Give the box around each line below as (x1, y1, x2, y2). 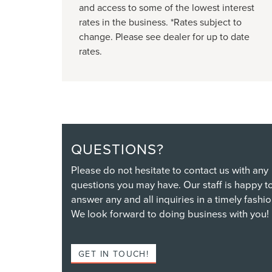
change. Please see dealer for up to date (79, 30, 250, 44)
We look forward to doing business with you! (71, 206, 269, 221)
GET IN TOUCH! (78, 248, 149, 260)
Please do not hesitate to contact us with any (71, 163, 268, 177)
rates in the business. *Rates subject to (79, 15, 242, 29)
